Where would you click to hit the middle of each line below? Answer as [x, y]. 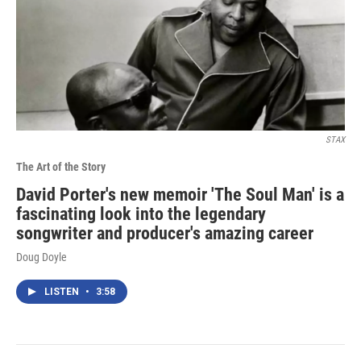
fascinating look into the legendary [141, 214]
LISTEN [63, 292]
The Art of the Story [61, 167]
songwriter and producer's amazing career [165, 234]
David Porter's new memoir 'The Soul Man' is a [180, 195]
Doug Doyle [41, 257]
